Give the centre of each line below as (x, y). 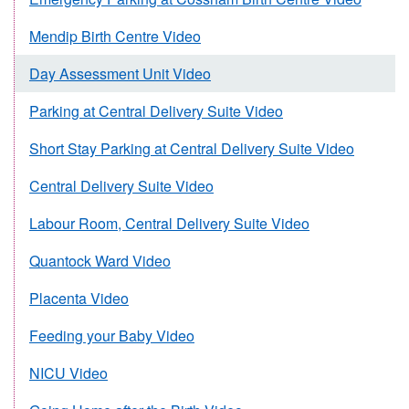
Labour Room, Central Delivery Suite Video (169, 223)
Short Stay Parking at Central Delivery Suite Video (192, 148)
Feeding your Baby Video (112, 335)
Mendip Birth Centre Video (115, 36)
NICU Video (68, 372)
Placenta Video (79, 298)
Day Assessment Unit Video (120, 73)
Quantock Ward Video (100, 260)
